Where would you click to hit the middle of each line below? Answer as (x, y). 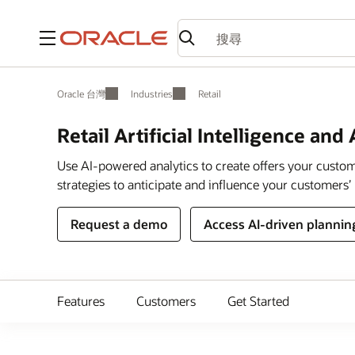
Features (81, 301)
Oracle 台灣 (81, 94)
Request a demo (119, 224)
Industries (152, 94)
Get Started (258, 301)
